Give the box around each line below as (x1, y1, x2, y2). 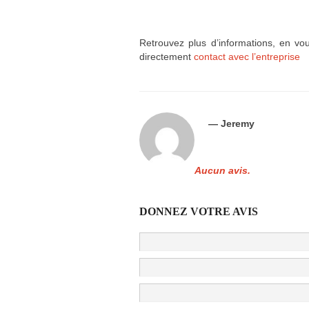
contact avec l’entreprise (194, 51, 300, 63)
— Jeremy (208, 118, 255, 130)
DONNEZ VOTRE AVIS (139, 206, 258, 218)
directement (139, 51, 194, 63)
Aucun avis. (195, 165, 250, 177)
